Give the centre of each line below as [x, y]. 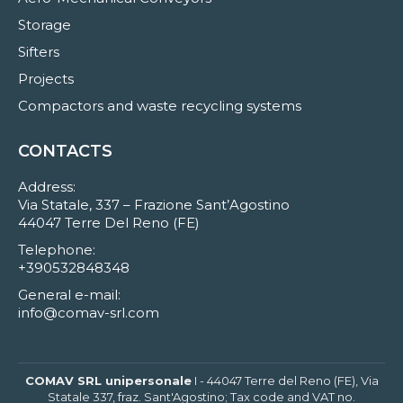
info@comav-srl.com [89, 313]
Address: [47, 187]
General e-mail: [69, 295]
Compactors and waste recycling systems [160, 106]
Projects [46, 79]
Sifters [39, 52]
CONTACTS [65, 152]
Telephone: [57, 250]
